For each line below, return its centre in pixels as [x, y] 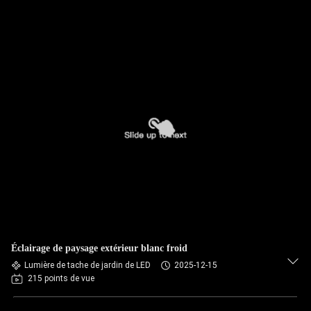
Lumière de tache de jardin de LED [87, 265]
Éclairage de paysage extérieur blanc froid [99, 248]
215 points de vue [61, 278]
